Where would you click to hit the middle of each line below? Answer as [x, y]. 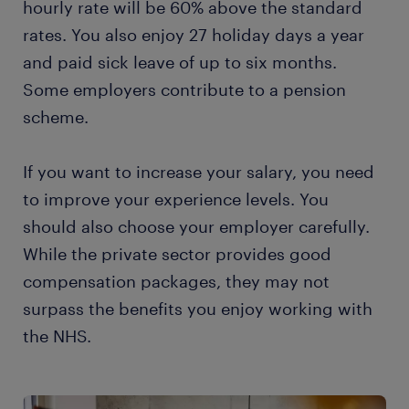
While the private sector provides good [177, 254]
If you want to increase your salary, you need [199, 172]
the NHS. [57, 336]
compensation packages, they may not [176, 281]
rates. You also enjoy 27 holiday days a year [194, 35]
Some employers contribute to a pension [184, 89]
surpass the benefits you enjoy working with [198, 309]
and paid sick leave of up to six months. [180, 62]
